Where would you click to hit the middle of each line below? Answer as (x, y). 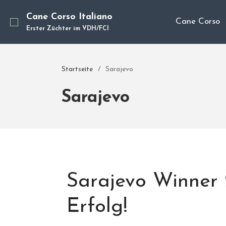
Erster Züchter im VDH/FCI (68, 29)
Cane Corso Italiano (69, 17)
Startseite (77, 70)
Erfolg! (97, 207)
